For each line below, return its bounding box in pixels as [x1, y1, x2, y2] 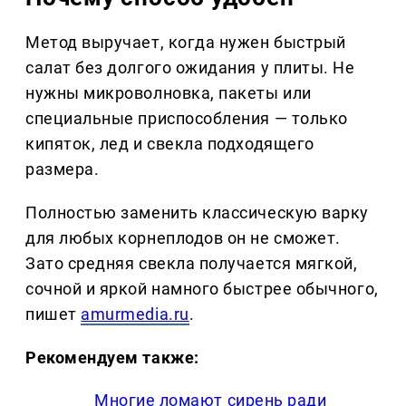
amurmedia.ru [81, 304, 189, 324]
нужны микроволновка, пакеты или [25, 83, 312, 103]
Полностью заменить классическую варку [25, 203, 369, 223]
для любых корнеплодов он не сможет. [25, 228, 341, 248]
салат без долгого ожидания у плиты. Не [25, 58, 355, 78]
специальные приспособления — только [25, 109, 348, 129]
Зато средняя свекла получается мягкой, [25, 254, 358, 274]
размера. [25, 159, 100, 179]
